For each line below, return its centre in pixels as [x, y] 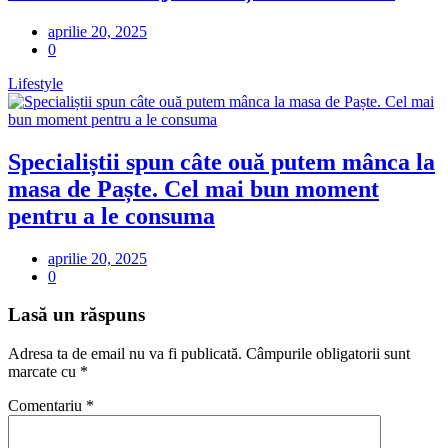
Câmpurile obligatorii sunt [328, 353]
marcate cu [44, 371]
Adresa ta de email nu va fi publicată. [125, 353]
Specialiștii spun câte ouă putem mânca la [221, 161]
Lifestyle [35, 83]
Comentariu [47, 405]
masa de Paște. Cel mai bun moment [193, 188]
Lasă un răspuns [76, 315]
